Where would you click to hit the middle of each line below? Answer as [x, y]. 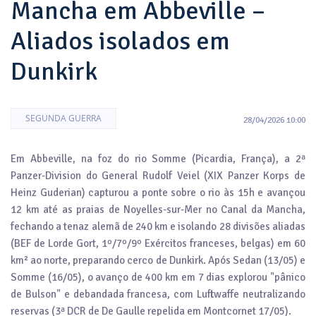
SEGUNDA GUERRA [63, 118]
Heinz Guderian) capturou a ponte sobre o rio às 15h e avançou [158, 192]
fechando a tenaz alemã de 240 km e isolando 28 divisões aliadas [158, 226]
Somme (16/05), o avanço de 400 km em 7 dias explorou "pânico [158, 277]
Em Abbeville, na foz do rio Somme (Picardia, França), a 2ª [158, 158]
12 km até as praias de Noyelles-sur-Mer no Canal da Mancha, [158, 209]
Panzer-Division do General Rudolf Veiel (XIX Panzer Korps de [158, 175]
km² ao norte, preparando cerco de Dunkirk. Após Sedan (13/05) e [158, 260]
